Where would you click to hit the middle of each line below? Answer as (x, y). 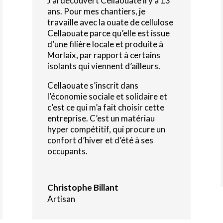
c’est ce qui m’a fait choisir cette (106, 107)
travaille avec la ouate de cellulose (110, 22)
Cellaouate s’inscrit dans (93, 85)
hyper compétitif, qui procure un (106, 129)
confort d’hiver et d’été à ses (100, 140)
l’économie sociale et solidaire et (107, 96)
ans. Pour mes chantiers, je (96, 11)
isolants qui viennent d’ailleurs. (104, 66)
